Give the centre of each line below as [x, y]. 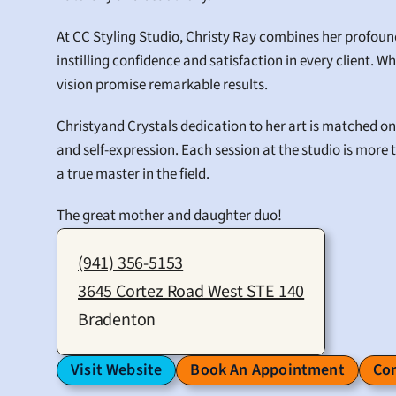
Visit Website [117, 370]
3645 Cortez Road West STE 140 [191, 292]
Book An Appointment [267, 370]
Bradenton [117, 320]
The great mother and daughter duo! [169, 216]
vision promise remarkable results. [162, 85]
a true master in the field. [133, 174]
